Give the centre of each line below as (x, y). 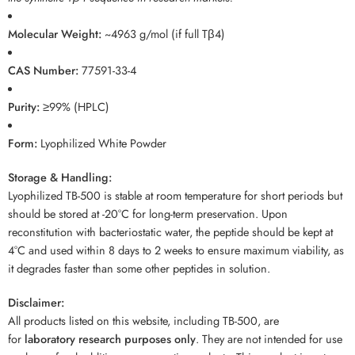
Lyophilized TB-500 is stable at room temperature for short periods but (175, 196)
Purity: (24, 107)
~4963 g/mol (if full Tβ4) (163, 34)
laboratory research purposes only (110, 339)
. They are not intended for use (269, 339)
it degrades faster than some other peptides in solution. (139, 269)
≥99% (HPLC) (74, 107)
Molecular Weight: (55, 34)
